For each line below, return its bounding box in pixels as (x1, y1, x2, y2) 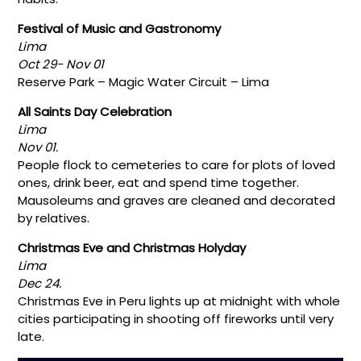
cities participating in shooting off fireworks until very (18, 309, 334, 327)
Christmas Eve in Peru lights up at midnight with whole (18, 292, 341, 309)
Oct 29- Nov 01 (18, 55, 108, 73)
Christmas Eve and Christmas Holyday (18, 239, 247, 256)
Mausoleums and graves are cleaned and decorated (18, 191, 336, 209)
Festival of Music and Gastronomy (18, 19, 222, 37)
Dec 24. (18, 274, 65, 292)
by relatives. (18, 209, 90, 226)
